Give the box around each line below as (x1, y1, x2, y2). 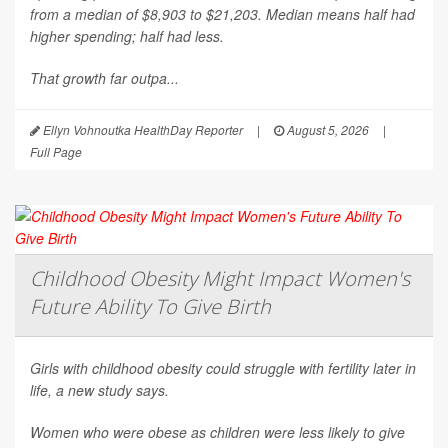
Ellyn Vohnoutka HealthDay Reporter (40, 121, 243, 139)
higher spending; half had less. (30, 26, 224, 47)
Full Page (30, 143, 82, 161)
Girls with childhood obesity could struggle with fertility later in (30, 358, 416, 379)
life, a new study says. (30, 380, 169, 401)
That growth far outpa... (30, 68, 179, 89)
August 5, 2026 (284, 121, 369, 139)
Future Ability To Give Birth (30, 293, 271, 321)
